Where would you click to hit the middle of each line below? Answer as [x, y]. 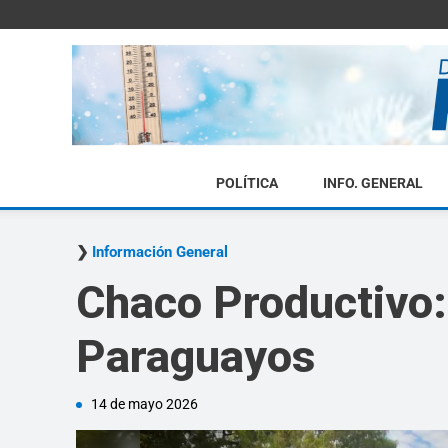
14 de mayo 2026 [144, 404]
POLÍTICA [246, 183]
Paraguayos [195, 356]
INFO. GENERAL [372, 183]
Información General [160, 252]
